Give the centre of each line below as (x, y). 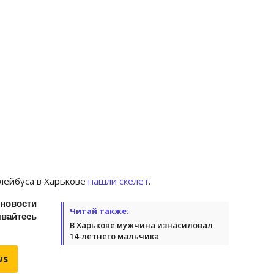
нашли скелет (118, 181)
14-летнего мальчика (114, 236)
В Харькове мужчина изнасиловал (141, 225)
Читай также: (99, 211)
